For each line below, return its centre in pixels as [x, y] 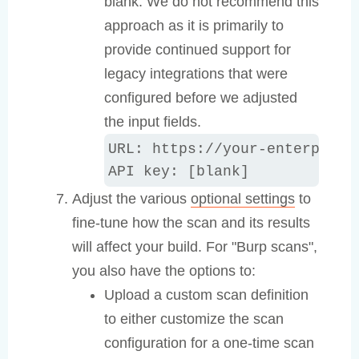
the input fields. [153, 122]
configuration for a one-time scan [209, 343]
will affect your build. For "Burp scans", [195, 247]
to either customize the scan [194, 319]
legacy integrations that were [196, 74]
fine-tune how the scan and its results [191, 223]
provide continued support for [198, 50]
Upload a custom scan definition [206, 295]
